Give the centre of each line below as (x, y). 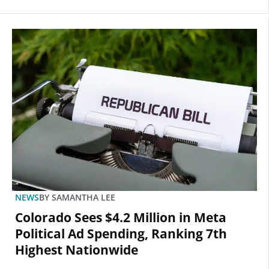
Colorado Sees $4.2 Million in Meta (121, 218)
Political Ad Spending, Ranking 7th (121, 234)
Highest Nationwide (77, 250)
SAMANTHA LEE (82, 198)
